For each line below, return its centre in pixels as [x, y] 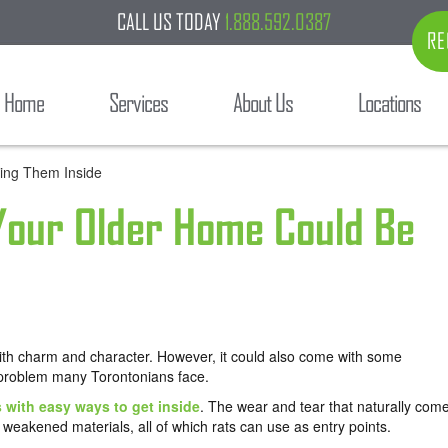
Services [138, 103]
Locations [389, 103]
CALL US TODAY [169, 22]
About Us [263, 103]
